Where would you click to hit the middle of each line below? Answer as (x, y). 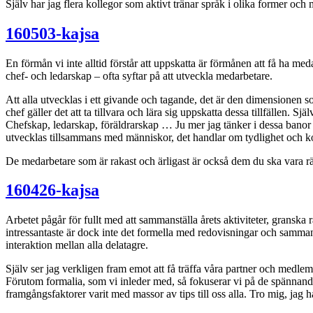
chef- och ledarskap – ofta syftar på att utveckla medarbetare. (139, 75)
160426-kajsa (52, 190)
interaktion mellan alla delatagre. (77, 245)
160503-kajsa (52, 33)
